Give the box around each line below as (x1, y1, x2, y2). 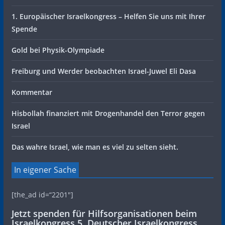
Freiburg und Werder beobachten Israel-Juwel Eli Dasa (11, 66, 196, 76)
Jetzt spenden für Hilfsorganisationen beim (11, 207, 197, 219)
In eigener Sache (14, 164, 76, 175)
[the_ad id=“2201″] (11, 190, 73, 199)
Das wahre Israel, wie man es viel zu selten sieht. (11, 142, 178, 152)
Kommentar (11, 87, 52, 97)
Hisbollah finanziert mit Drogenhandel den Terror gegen (11, 108, 205, 118)
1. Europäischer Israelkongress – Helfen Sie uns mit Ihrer (11, 12, 205, 21)
